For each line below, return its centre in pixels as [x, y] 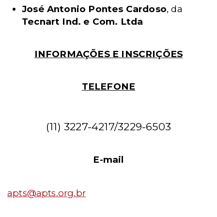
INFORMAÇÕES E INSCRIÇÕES [108, 54]
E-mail [108, 160]
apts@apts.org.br [46, 193]
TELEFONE [108, 86]
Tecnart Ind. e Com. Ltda [83, 22]
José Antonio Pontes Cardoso [94, 9]
